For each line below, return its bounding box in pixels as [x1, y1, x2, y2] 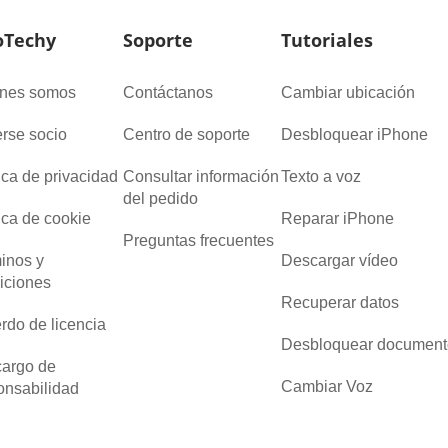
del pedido [123, 190, 199, 208]
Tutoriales [281, 28, 374, 53]
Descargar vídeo [281, 252, 399, 270]
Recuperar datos [281, 294, 400, 312]
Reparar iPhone [281, 210, 395, 228]
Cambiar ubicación [281, 84, 416, 102]
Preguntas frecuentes [123, 232, 275, 250]
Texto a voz [281, 168, 362, 186]
